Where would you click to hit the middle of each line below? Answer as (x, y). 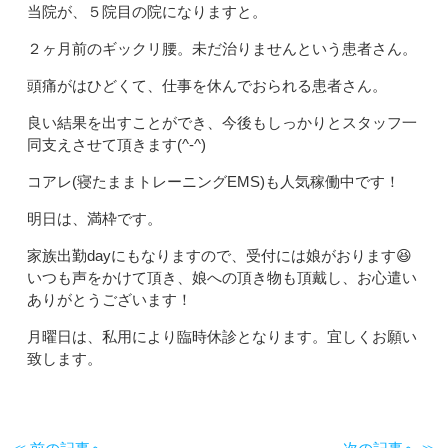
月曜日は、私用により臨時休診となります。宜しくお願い (222, 336)
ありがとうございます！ (109, 299)
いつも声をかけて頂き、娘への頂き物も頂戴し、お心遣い (222, 277)
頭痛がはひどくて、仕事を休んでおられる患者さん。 (207, 85)
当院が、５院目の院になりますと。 (147, 11)
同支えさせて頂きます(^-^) (116, 144)
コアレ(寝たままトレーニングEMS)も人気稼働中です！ (213, 181)
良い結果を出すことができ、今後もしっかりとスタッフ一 (222, 122)
